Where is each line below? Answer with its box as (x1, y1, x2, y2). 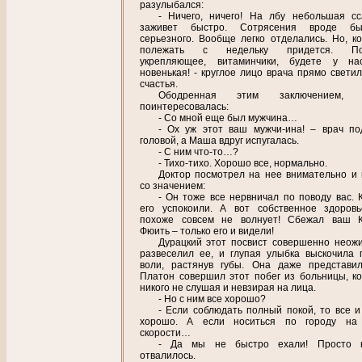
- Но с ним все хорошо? (158, 293, 266, 305)
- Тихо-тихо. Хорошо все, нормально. (158, 158, 327, 170)
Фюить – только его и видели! (140, 225, 274, 238)
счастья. (140, 78, 178, 90)
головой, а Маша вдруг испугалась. (140, 135, 299, 147)
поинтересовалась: (140, 101, 229, 113)
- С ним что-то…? (158, 146, 238, 158)
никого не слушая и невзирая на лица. (140, 282, 316, 294)
